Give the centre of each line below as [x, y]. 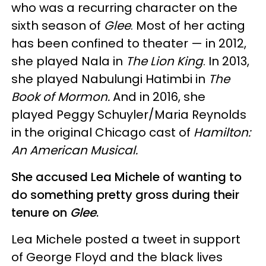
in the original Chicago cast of [102, 132]
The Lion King [164, 61]
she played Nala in [69, 61]
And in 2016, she [159, 96]
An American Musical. [75, 150]
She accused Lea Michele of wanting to [126, 177]
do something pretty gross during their [125, 194]
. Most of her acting [188, 25]
